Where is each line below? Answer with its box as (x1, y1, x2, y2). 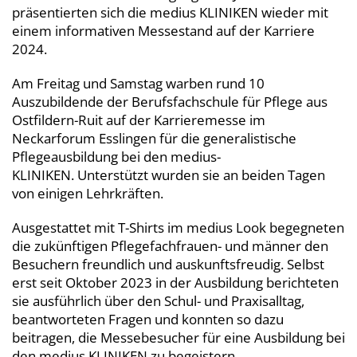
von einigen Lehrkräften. (12, 184, 163, 203)
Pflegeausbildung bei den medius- (12, 147, 221, 167)
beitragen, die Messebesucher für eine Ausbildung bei (12, 328, 345, 347)
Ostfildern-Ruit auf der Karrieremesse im (12, 111, 265, 130)
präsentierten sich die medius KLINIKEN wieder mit (12, 3, 328, 22)
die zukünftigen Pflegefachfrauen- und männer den (12, 237, 328, 256)
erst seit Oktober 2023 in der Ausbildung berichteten (12, 273, 339, 292)
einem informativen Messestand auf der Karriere (12, 22, 315, 41)
